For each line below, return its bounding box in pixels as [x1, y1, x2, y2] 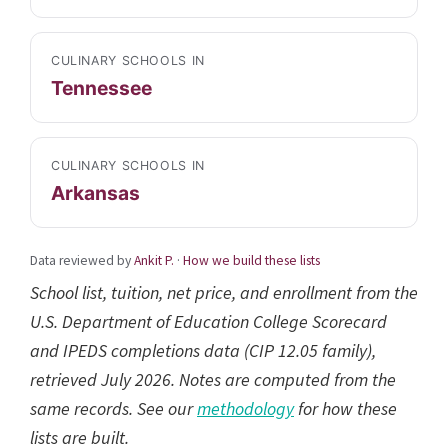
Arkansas [51, 180, 140, 205]
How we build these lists [183, 251, 320, 269]
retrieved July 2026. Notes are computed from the [30, 367, 396, 391]
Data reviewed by [30, 251, 134, 269]
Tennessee [51, 75, 152, 100]
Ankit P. [134, 251, 174, 269]
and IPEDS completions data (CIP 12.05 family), [30, 338, 376, 362]
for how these [294, 396, 397, 420]
